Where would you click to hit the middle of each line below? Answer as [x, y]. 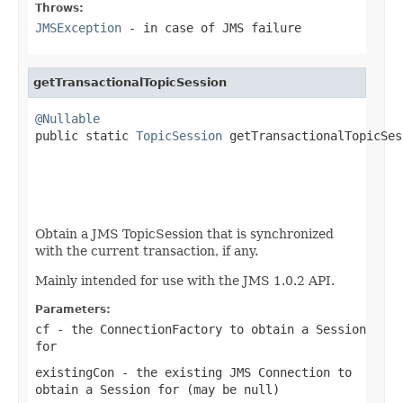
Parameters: [73, 309]
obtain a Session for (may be [139, 389]
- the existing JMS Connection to [233, 372]
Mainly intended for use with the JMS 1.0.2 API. [185, 280]
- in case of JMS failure [211, 27]
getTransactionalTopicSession [130, 82]
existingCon [75, 372]
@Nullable [67, 118]
